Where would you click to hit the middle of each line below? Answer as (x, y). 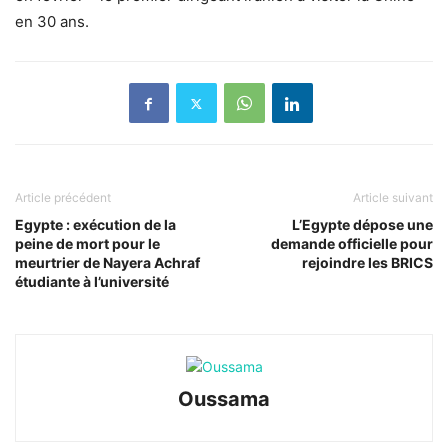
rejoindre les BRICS (367, 263)
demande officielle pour (352, 244)
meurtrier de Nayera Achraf (107, 263)
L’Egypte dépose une (362, 225)
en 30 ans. (52, 22)
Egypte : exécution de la (95, 225)
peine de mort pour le (87, 244)
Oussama (224, 399)
